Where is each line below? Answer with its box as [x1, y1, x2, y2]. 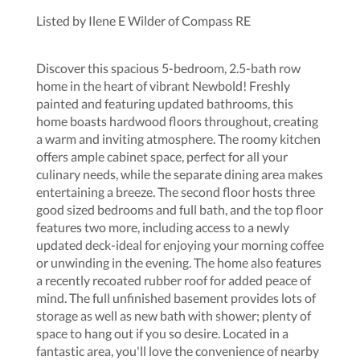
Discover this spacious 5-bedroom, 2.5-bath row [36, 59, 301, 76]
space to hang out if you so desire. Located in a [36, 325, 288, 341]
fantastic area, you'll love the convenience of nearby [36, 342, 319, 358]
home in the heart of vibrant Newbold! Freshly [36, 77, 290, 93]
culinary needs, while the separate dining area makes [36, 166, 323, 182]
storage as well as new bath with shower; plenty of [36, 307, 311, 323]
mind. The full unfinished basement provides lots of [36, 289, 316, 305]
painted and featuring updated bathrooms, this [36, 95, 293, 111]
